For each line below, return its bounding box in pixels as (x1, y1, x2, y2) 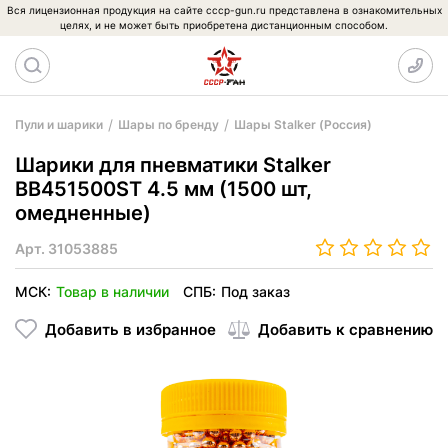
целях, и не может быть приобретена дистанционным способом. (60, 19, 388, 31)
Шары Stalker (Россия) (234, 117, 372, 132)
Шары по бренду (118, 117, 219, 132)
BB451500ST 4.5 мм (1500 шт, (15, 177, 312, 201)
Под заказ (221, 283, 290, 301)
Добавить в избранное (45, 319, 216, 339)
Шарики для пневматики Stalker (15, 153, 331, 177)
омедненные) (15, 201, 151, 225)
